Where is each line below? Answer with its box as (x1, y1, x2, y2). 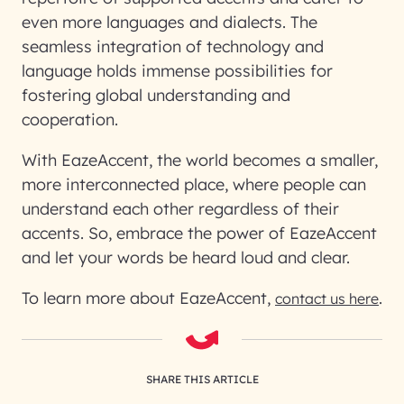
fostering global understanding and (22, 85, 290, 106)
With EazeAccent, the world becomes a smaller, (22, 150, 378, 170)
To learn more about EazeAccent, (22, 288, 275, 308)
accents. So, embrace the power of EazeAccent (22, 223, 377, 243)
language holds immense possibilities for (22, 60, 333, 81)
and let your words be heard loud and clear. (22, 247, 350, 268)
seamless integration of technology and (22, 36, 324, 57)
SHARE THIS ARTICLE (145, 372, 259, 386)
